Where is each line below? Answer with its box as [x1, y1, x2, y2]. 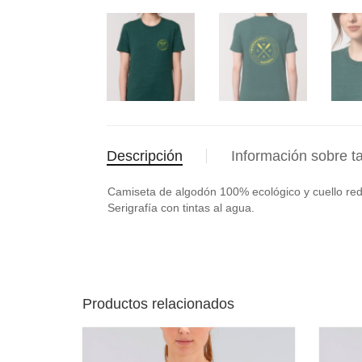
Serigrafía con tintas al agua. [107, 200, 255, 214]
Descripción [107, 147, 183, 164]
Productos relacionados [82, 296, 234, 312]
